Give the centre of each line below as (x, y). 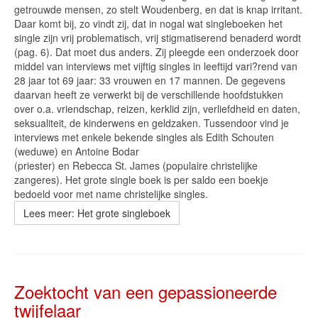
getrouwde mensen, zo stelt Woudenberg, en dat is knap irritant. (158, 9)
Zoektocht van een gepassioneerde (146, 291)
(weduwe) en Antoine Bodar (77, 151)
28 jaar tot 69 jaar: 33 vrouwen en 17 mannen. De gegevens (150, 80)
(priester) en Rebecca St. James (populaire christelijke (136, 165)
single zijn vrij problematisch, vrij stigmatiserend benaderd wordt (158, 38)
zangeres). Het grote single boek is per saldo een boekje (141, 180)
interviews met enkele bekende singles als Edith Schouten (144, 137)
